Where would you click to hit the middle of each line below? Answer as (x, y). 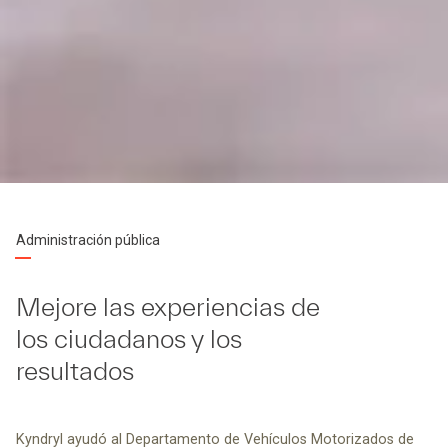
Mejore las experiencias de (168, 307)
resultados (75, 371)
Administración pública (88, 240)
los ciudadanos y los (129, 339)
